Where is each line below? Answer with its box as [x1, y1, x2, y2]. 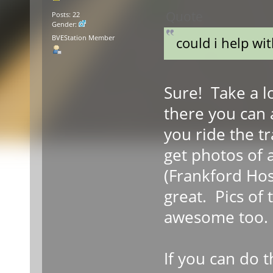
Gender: [51, 20, 79, 29]
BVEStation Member [51, 33, 115, 42]
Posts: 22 [51, 10, 80, 19]
